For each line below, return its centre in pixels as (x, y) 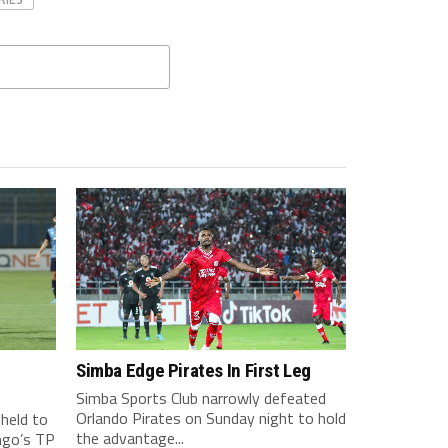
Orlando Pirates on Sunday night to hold (211, 418)
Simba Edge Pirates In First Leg (194, 370)
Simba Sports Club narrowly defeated (201, 398)
